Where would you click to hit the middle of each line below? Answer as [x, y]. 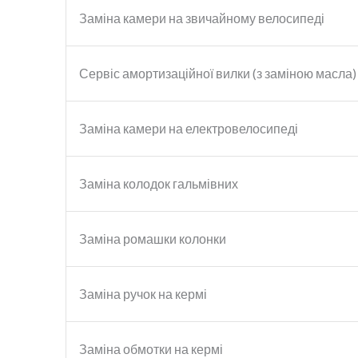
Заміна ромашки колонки [153, 238]
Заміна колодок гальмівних [159, 183]
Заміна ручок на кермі [143, 293]
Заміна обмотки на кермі [151, 348]
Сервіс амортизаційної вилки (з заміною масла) [218, 73]
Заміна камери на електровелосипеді [189, 128]
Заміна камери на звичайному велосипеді [202, 18]
